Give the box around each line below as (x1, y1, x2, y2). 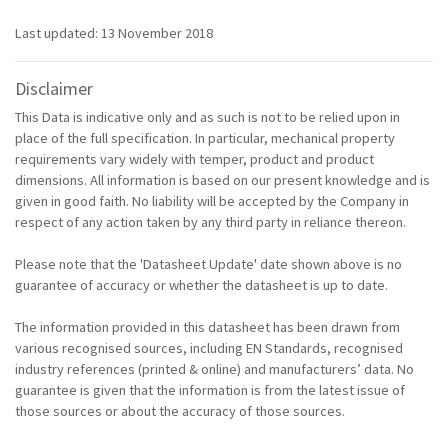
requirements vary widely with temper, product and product (15, 149, 374, 168)
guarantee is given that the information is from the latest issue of (15, 380, 405, 399)
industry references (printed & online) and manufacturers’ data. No (15, 359, 414, 378)
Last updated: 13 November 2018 (15, 23, 213, 42)
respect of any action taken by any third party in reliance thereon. (15, 212, 406, 231)
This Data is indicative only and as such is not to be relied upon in (15, 107, 400, 126)
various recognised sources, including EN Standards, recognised (15, 338, 403, 357)
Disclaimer (15, 76, 93, 100)
